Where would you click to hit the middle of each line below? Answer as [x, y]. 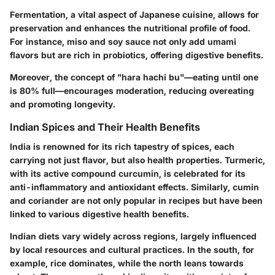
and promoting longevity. [63, 104]
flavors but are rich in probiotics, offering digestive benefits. [137, 55]
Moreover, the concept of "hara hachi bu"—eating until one [134, 77]
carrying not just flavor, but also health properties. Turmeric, [137, 160]
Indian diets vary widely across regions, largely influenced [133, 236]
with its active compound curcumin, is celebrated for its [128, 174]
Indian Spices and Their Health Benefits [105, 127]
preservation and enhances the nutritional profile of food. [130, 28]
